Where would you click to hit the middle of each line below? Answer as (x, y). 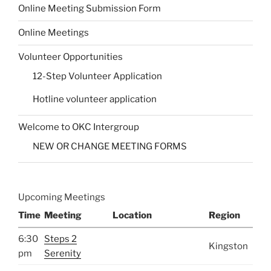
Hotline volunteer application (95, 99)
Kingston (228, 246)
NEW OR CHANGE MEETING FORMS (110, 146)
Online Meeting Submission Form (90, 9)
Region (224, 215)
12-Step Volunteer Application (97, 76)
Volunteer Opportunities (70, 57)
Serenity (63, 253)
